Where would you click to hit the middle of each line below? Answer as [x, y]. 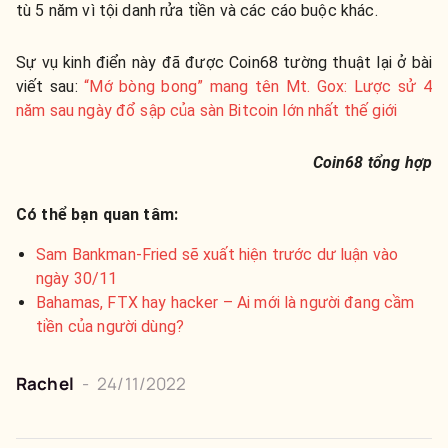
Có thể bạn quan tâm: [97, 214]
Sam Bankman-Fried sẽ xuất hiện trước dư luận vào [217, 254]
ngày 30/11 [77, 278]
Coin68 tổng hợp [372, 162]
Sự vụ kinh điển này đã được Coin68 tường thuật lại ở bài [224, 62]
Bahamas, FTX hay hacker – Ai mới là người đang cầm [225, 302]
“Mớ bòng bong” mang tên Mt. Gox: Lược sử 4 [258, 86]
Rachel [45, 383]
